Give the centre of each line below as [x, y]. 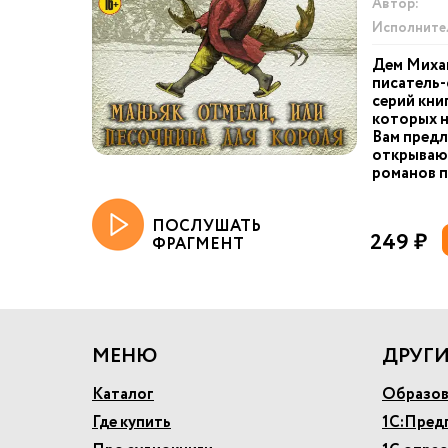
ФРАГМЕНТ [198, 244]
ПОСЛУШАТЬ [206, 226]
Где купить [131, 422]
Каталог [123, 394]
